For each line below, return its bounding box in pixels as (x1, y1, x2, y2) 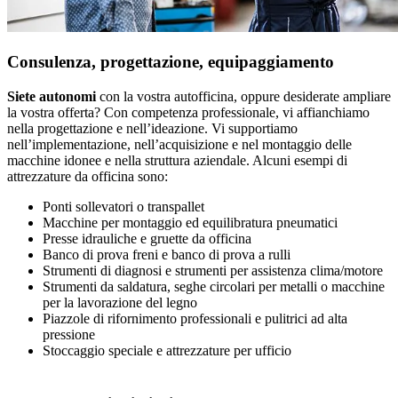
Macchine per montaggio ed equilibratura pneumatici (43, 214, 338, 230)
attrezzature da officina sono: (7, 168, 168, 184)
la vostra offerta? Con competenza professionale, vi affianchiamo (7, 104, 370, 120)
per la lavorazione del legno (43, 294, 197, 310)
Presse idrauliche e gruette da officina (43, 230, 251, 246)
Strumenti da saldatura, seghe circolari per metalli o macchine (43, 278, 385, 294)
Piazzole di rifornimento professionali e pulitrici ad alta (43, 310, 347, 326)
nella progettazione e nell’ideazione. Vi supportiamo (7, 120, 298, 136)
